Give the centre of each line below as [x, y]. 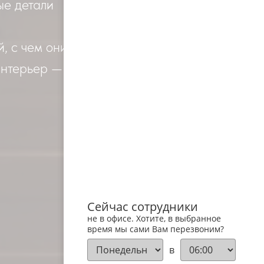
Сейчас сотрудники [143, 206]
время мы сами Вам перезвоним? [156, 229]
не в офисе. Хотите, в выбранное [154, 218]
